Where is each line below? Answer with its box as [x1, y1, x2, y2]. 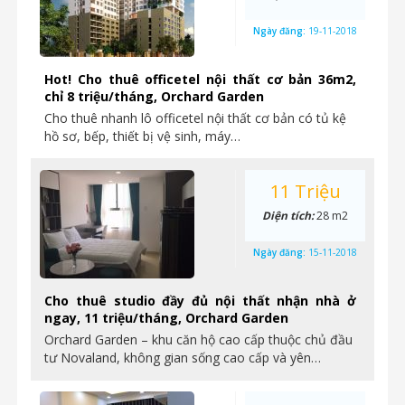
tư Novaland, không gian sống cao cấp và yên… [44, 349, 321, 366]
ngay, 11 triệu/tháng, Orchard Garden [44, 309, 288, 326]
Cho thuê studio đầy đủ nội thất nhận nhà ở [44, 292, 356, 309]
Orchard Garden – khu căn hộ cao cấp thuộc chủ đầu [44, 331, 353, 348]
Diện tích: [262, 208, 316, 223]
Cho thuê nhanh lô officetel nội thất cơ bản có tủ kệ [44, 109, 346, 127]
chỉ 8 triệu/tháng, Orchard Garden [44, 88, 264, 105]
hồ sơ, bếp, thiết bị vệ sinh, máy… [44, 127, 240, 145]
